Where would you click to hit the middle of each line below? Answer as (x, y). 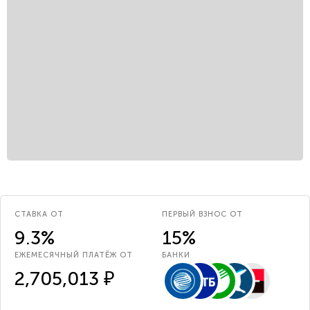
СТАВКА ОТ (39, 214)
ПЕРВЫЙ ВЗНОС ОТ (202, 214)
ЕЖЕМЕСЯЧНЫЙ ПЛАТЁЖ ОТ (74, 255)
